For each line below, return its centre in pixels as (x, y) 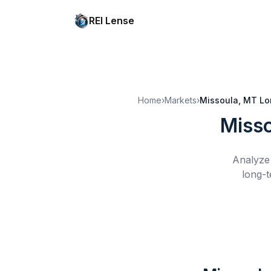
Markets (181, 100)
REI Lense (112, 21)
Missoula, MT (228, 100)
